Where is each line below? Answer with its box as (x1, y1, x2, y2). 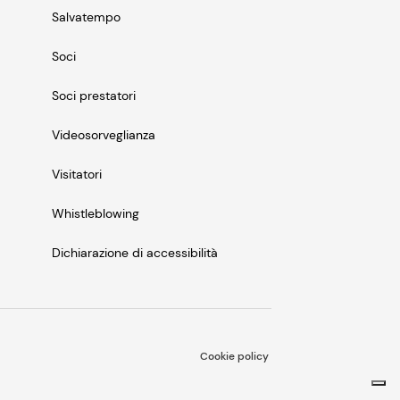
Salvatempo (52, 9, 121, 26)
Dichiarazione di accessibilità (52, 245, 218, 262)
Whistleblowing (52, 205, 139, 222)
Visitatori (52, 166, 102, 183)
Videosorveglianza (52, 127, 155, 144)
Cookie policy (200, 349, 269, 364)
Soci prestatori (52, 87, 136, 104)
